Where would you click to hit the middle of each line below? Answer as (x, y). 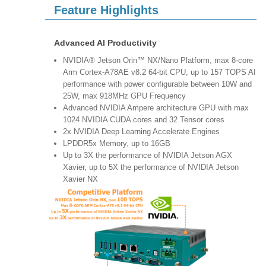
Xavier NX (80, 179)
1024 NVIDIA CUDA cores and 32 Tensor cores (144, 120)
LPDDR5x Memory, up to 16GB (117, 144)
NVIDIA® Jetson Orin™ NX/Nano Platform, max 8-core (158, 61)
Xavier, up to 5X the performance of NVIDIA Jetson (151, 167)
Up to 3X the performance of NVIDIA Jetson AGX (148, 156)
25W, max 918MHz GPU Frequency (128, 96)
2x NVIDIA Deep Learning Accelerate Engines (141, 132)
